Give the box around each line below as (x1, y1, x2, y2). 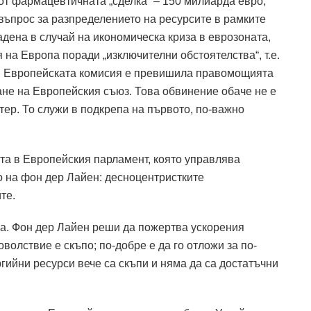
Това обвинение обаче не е (135, 85, 276, 97)
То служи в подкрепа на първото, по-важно (22, 103, 244, 115)
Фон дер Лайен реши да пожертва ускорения (12, 221, 244, 233)
